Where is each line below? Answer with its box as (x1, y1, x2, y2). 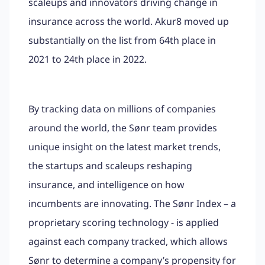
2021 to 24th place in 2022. (28, 52, 147, 66)
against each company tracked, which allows (28, 234, 228, 248)
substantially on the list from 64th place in (28, 33, 216, 47)
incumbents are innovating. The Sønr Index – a (28, 196, 236, 210)
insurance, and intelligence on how (28, 177, 185, 191)
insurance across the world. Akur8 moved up (28, 14, 229, 28)
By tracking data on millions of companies (28, 102, 216, 115)
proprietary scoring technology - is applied (28, 215, 219, 229)
